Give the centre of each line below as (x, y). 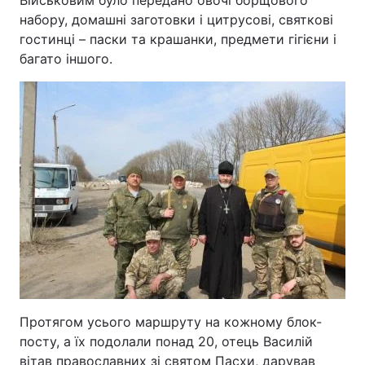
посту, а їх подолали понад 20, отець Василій (166, 341)
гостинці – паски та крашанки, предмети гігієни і (178, 39)
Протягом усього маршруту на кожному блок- (171, 322)
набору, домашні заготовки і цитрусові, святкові (176, 20)
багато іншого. (66, 59)
